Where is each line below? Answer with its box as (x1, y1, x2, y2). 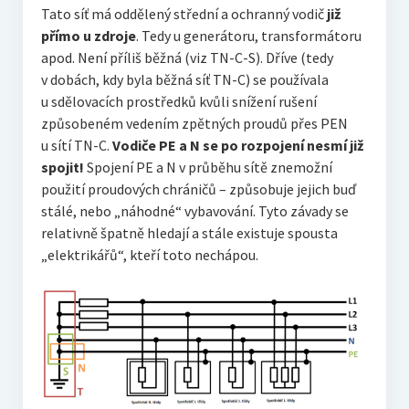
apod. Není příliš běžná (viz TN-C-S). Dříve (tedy (40, 47, 333, 67)
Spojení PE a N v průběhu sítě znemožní (83, 157, 332, 176)
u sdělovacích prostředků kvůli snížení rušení (40, 91, 317, 110)
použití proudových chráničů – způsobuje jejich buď (40, 179, 356, 198)
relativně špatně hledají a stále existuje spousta (40, 223, 338, 242)
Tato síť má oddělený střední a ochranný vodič (40, 4, 327, 23)
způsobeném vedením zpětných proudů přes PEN (40, 113, 348, 132)
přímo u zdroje (40, 26, 136, 45)
